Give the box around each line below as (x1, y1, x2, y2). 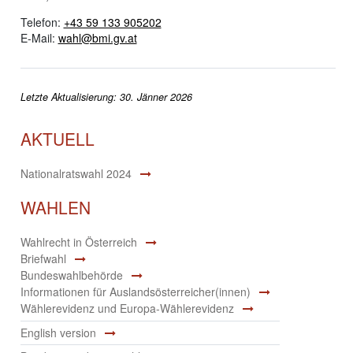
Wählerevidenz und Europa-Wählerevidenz (20, 300, 234, 317)
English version (20, 324, 96, 340)
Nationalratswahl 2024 (20, 165, 132, 182)
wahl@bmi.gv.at (58, 29, 137, 46)
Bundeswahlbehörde (20, 267, 123, 284)
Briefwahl (20, 251, 66, 267)
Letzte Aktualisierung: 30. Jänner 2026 (20, 89, 192, 104)
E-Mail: (20, 29, 58, 46)
